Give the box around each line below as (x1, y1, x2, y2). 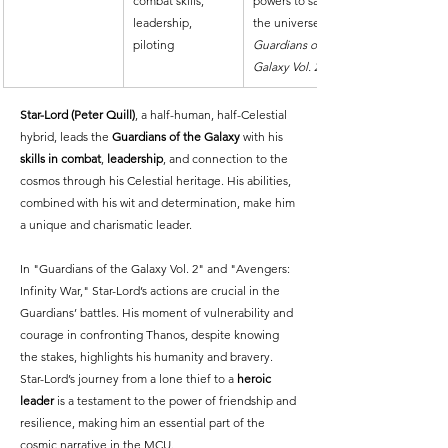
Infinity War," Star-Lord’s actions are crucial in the (20, 282, 283, 298)
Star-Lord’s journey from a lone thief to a (20, 370, 237, 386)
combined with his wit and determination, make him (20, 194, 298, 210)
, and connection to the (163, 150, 291, 166)
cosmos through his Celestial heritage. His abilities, (20, 172, 294, 188)
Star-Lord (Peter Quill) (20, 106, 135, 122)
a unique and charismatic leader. (20, 216, 192, 232)
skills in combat (20, 150, 101, 166)
